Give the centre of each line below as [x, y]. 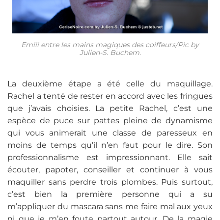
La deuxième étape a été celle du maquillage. [110, 83]
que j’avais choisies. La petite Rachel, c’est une [110, 108]
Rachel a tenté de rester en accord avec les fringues [110, 96]
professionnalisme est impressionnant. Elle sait [110, 157]
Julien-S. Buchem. [110, 53]
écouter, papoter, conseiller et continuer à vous [110, 169]
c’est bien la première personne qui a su [110, 194]
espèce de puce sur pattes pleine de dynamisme [110, 120]
